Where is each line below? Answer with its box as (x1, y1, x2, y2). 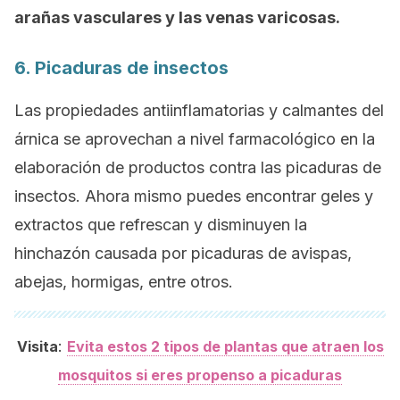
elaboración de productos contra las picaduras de (14, 158, 381, 177)
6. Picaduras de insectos (14, 57, 229, 79)
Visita (16, 337, 58, 355)
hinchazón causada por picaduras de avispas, (14, 244, 352, 262)
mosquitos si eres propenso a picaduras (58, 366, 342, 384)
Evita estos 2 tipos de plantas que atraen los (66, 337, 384, 355)
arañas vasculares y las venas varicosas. (14, 8, 340, 27)
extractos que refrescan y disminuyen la (14, 215, 307, 234)
